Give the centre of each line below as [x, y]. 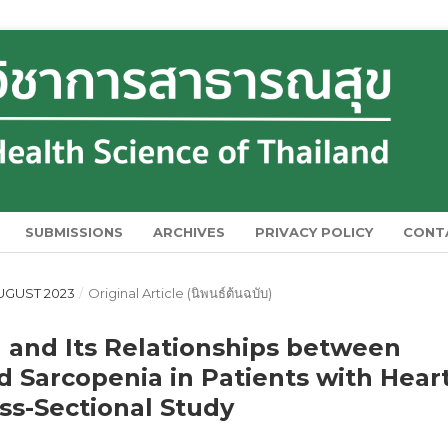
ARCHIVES [189, 231]
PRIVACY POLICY [314, 231]
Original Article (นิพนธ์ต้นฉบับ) [179, 292]
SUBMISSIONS [74, 231]
